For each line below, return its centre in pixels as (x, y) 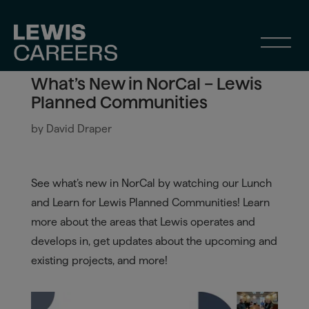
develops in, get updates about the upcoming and (154, 241)
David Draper (79, 128)
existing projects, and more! (99, 260)
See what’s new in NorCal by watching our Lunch (151, 183)
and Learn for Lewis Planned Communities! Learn (150, 202)
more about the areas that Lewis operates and (143, 221)
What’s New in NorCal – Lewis (146, 84)
